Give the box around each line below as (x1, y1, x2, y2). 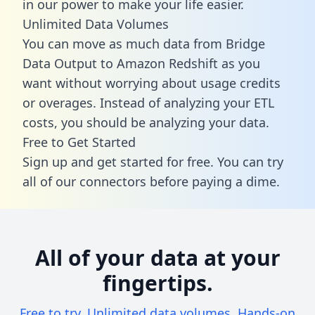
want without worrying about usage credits (22, 74, 281, 91)
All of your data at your (34, 243, 281, 272)
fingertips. (102, 268, 213, 297)
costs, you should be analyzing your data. (22, 113, 269, 131)
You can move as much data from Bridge (22, 34, 265, 52)
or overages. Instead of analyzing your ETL (22, 94, 274, 111)
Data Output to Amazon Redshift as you (22, 54, 260, 72)
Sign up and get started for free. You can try (22, 153, 283, 170)
